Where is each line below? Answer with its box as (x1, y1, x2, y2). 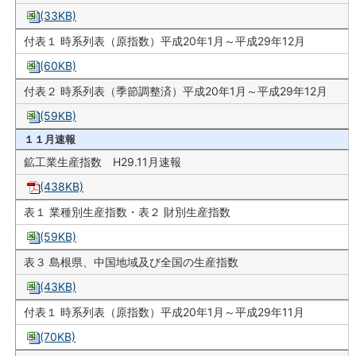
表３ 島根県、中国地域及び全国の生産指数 (24, 254, 238, 269)
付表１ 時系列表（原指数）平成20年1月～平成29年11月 (24, 304, 304, 319)
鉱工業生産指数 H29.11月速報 (24, 154, 181, 168)
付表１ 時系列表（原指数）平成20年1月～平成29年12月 (24, 33, 305, 48)
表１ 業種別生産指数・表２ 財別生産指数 (24, 204, 230, 219)
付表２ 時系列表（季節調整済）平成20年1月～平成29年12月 (24, 83, 327, 98)
